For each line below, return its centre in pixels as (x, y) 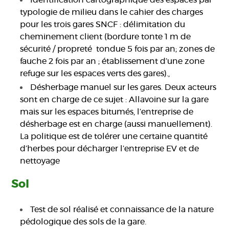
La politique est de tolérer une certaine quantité (114, 137)
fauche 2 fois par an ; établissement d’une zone (112, 62)
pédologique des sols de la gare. (83, 222)
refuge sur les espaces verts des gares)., (95, 74)
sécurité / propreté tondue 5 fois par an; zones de (118, 49)
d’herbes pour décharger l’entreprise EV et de (110, 149)
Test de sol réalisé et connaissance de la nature (122, 210)
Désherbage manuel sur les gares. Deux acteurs (123, 88)
